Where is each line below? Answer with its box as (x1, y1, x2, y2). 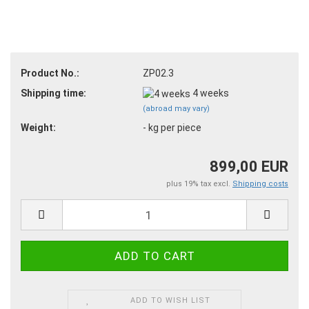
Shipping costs (232, 179, 288, 189)
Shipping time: (21, 87, 86, 99)
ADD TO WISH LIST (130, 296, 211, 306)
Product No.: (21, 67, 79, 79)
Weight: (21, 121, 56, 133)
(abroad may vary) (142, 103, 210, 113)
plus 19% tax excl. (166, 179, 232, 189)
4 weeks (192, 87, 229, 99)
